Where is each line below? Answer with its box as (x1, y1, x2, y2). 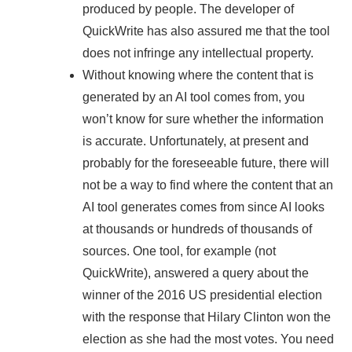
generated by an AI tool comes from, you (82, 90, 305, 104)
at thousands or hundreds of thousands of (82, 222, 312, 236)
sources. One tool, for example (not (82, 244, 276, 258)
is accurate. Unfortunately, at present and (82, 134, 309, 148)
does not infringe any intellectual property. (82, 46, 313, 60)
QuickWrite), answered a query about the (82, 266, 309, 280)
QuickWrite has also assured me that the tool (82, 24, 330, 38)
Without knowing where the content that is (82, 68, 313, 82)
